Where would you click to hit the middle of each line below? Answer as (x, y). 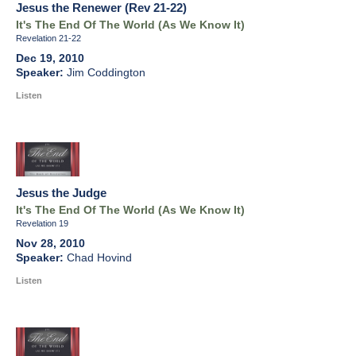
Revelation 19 (42, 224)
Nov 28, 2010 (50, 244)
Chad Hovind (99, 258)
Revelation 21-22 (48, 39)
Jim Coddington (106, 73)
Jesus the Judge (61, 193)
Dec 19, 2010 (50, 59)
